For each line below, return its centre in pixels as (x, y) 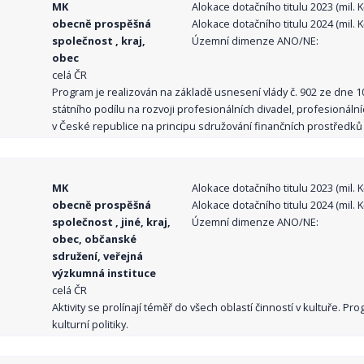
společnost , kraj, (99, 41)
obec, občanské (95, 239)
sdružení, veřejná (98, 256)
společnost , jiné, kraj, (112, 222)
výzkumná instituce (104, 273)
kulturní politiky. (91, 325)
